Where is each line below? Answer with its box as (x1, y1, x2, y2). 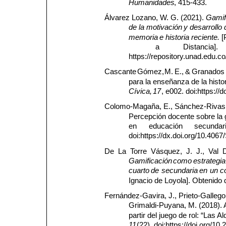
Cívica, (128, 87, 152, 96)
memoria (128, 33, 158, 41)
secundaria (161, 166, 198, 175)
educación (148, 122, 183, 131)
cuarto (128, 166, 149, 175)
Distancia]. (183, 43, 218, 51)
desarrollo (189, 23, 222, 32)
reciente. (191, 33, 220, 41)
